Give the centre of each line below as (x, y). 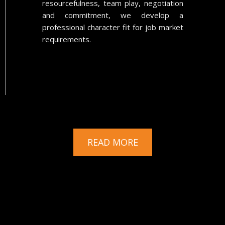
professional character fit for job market (113, 27)
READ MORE (113, 142)
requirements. (66, 39)
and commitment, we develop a (113, 15)
